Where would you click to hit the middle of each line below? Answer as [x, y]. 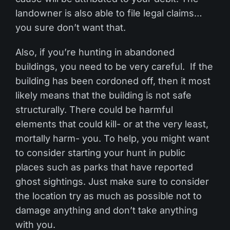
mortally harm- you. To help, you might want [112, 138]
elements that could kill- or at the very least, [112, 124]
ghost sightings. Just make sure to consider [112, 181]
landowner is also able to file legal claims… [109, 13]
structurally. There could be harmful [94, 109]
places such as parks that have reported [104, 167]
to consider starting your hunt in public [100, 152]
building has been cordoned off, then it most [113, 81]
